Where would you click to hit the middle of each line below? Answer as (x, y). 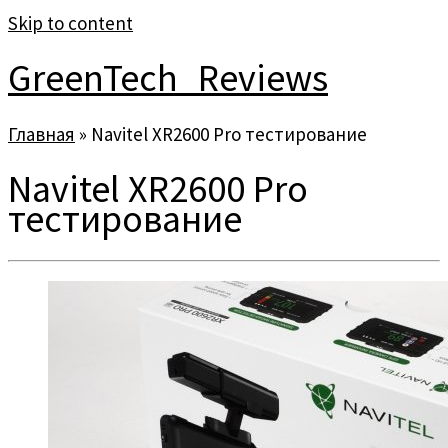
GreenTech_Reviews (168, 78)
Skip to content (70, 23)
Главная (41, 133)
